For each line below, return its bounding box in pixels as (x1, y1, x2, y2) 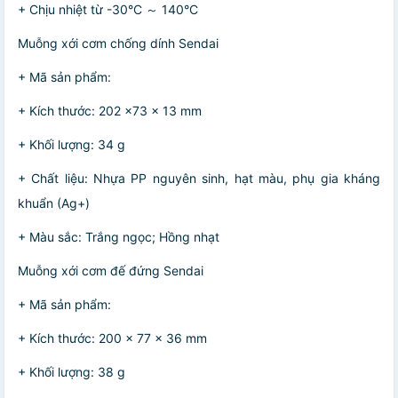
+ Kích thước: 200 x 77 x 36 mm (18, 330, 207, 346)
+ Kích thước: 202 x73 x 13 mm (18, 102, 202, 118)
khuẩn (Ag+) (18, 195, 90, 211)
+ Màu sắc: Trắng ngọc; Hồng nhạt (18, 228, 219, 244)
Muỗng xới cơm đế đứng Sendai (18, 262, 203, 278)
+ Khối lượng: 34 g (18, 136, 125, 152)
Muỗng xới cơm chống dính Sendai (18, 35, 219, 51)
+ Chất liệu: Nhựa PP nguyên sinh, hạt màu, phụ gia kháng (18, 170, 380, 186)
